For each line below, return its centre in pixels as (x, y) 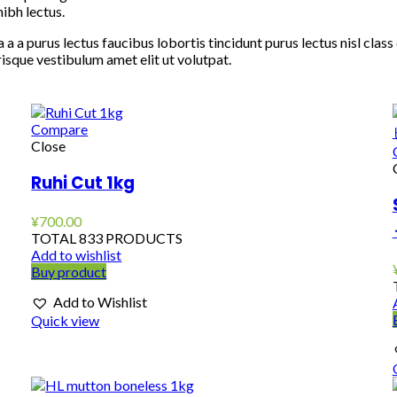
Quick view (66, 321)
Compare (60, 128)
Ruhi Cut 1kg (83, 183)
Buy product (69, 272)
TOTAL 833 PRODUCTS (107, 238)
